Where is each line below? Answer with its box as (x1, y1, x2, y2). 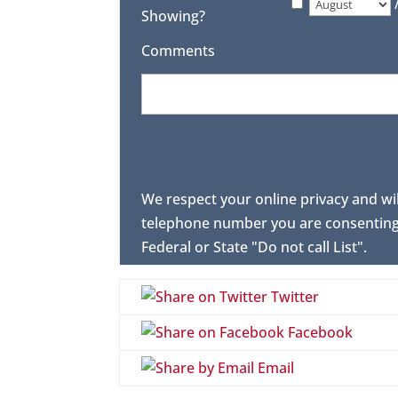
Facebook (284, 322, 354, 343)
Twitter (267, 287, 320, 307)
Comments (141, 41, 216, 61)
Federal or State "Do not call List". (141, 237, 368, 258)
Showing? (141, 6, 206, 27)
